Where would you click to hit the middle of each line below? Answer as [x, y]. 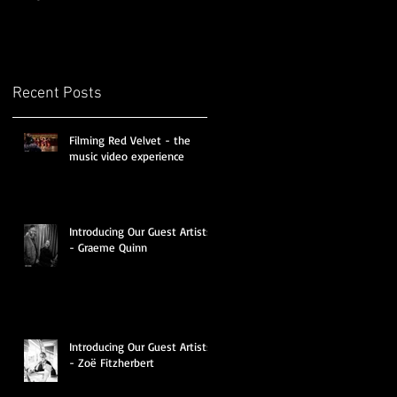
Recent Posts [57, 93]
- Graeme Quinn [108, 247]
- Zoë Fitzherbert [112, 362]
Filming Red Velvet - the [89, 140]
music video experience [127, 156]
